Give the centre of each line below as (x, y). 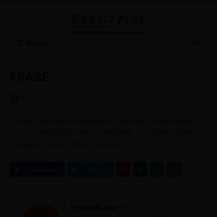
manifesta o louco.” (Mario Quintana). (68, 144)
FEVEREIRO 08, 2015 (109, 98)
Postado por (94, 207)
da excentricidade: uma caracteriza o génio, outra (101, 132)
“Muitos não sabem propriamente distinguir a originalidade (101, 121)
